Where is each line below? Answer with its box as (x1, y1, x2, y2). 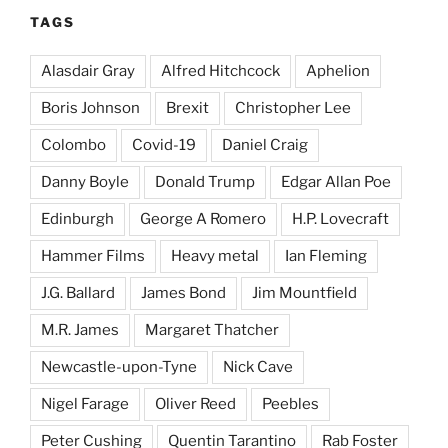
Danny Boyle (41, 172, 129, 191)
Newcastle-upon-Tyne (41, 357, 197, 376)
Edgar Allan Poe (281, 172, 391, 191)
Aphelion (306, 61, 370, 80)
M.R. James (41, 320, 119, 339)
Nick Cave (223, 357, 293, 376)
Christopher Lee (235, 98, 351, 117)
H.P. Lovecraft (292, 209, 389, 228)
